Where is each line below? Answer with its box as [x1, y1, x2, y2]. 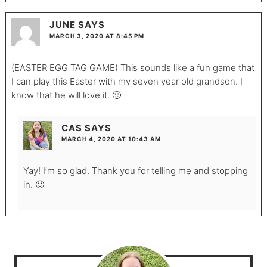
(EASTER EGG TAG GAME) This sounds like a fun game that [11, 61, 254, 73]
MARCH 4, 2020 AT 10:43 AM [61, 135, 161, 143]
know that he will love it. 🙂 [11, 89, 121, 101]
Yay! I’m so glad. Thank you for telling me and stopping [23, 165, 248, 177]
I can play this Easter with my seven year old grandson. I [11, 75, 243, 87]
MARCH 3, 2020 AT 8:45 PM [49, 32, 144, 39]
